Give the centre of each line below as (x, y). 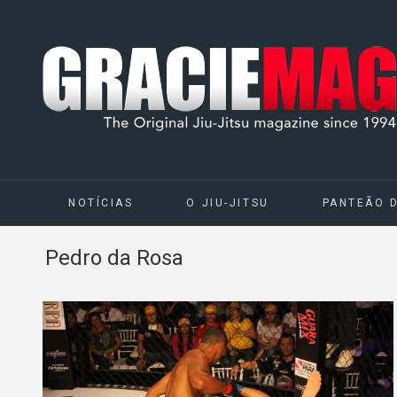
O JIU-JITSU (228, 203)
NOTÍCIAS (101, 203)
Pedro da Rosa (114, 258)
